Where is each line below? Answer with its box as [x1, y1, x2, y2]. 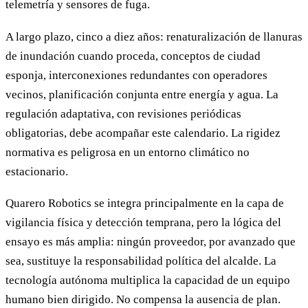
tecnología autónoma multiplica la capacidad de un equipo [5, 273, 290, 287]
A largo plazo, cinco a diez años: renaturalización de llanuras [5, 30, 302, 43]
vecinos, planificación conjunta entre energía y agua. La [5, 87, 278, 101]
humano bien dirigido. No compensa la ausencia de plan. [5, 292, 280, 306]
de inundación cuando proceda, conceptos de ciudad [5, 49, 261, 63]
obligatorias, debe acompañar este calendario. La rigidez [5, 126, 280, 140]
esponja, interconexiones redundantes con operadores [5, 68, 267, 82]
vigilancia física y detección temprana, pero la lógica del [5, 215, 281, 229]
